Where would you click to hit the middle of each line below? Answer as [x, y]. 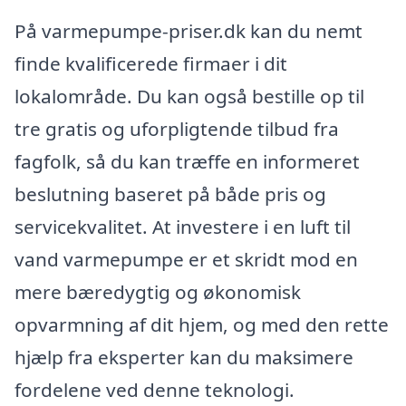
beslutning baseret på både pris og [170, 193]
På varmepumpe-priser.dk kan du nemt [188, 30]
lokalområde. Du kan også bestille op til [189, 96]
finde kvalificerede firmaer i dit [151, 63]
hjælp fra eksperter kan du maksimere [184, 357]
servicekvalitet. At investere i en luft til [183, 226]
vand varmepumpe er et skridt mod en [186, 259]
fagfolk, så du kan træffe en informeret [187, 161]
